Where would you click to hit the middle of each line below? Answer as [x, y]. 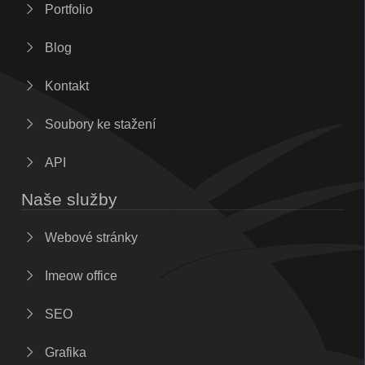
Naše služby [69, 200]
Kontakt [65, 86]
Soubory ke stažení [99, 125]
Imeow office [79, 276]
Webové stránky [90, 238]
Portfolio [67, 10]
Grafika [64, 353]
